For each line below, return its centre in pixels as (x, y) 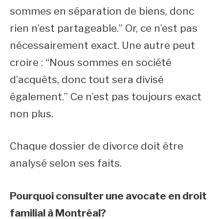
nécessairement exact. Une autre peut (102, 45)
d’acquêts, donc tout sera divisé (87, 79)
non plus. (32, 113)
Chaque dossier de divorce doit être (97, 146)
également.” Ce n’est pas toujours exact (106, 96)
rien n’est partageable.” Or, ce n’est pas (104, 28)
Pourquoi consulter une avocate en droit (108, 196)
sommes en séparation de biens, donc (102, 11)
